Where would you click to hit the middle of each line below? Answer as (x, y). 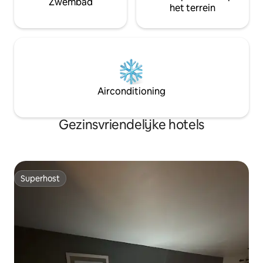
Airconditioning (131, 91)
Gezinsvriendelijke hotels (131, 124)
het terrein (193, 8)
